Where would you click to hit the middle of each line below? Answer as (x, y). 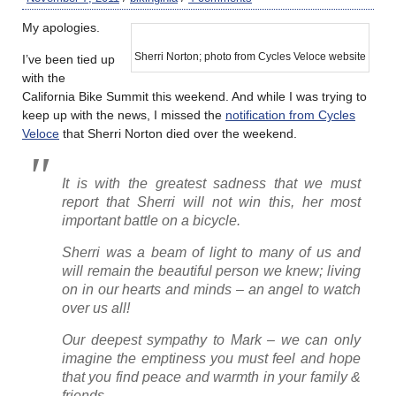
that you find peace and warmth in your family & (211, 377)
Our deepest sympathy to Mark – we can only (211, 339)
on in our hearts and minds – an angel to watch (211, 289)
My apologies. (61, 27)
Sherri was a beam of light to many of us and (211, 252)
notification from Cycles (290, 114)
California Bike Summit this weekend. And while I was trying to (194, 96)
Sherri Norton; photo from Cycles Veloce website (250, 56)
